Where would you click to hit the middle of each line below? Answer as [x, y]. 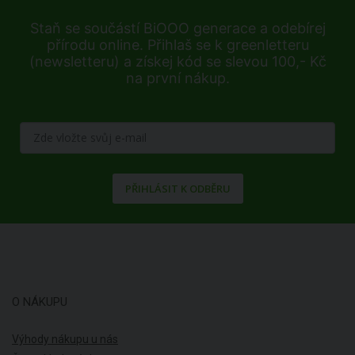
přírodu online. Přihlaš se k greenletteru [177, 44]
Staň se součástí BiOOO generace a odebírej [177, 28]
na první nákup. [177, 78]
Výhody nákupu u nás [65, 339]
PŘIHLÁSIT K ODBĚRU [177, 188]
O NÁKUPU [40, 302]
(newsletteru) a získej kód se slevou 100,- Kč [177, 61]
